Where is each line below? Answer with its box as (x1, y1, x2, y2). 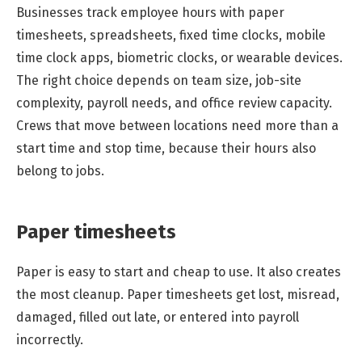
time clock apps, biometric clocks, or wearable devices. (16, 50, 343, 66)
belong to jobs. (16, 163, 104, 179)
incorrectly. (16, 331, 83, 347)
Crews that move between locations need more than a (16, 118, 339, 134)
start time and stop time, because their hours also (16, 141, 316, 157)
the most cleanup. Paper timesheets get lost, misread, (16, 286, 339, 302)
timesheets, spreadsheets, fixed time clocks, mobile (16, 27, 326, 44)
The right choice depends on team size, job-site (16, 73, 301, 89)
